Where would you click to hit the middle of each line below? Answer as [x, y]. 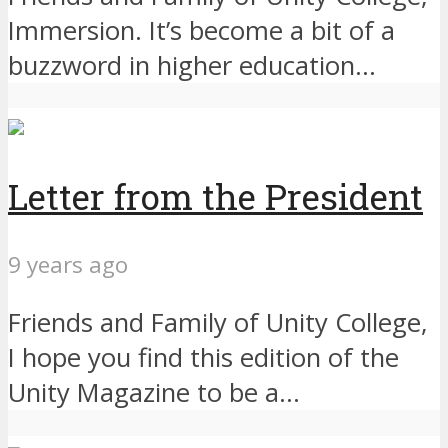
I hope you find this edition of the [203, 358]
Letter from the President [215, 196]
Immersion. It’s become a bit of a [201, 30]
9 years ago [68, 264]
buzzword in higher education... [192, 65]
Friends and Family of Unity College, [218, 323]
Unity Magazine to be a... [154, 393]
